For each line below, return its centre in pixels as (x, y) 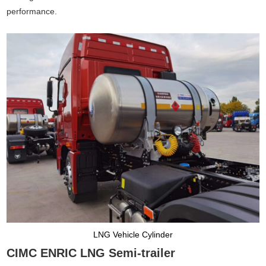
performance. (32, 11)
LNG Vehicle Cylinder (133, 235)
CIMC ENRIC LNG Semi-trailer (91, 253)
